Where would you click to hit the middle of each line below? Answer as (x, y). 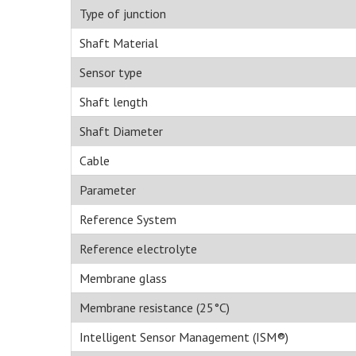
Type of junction (123, 14)
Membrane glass (123, 279)
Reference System (128, 220)
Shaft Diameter (121, 132)
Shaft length (114, 102)
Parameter (108, 190)
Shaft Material (119, 43)
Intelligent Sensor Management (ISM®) (184, 337)
